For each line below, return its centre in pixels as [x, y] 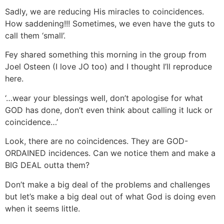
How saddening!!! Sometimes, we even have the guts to [110, 23]
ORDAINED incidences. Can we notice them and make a [110, 153]
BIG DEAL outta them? [47, 165]
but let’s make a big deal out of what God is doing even [110, 196]
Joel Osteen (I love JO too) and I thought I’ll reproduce [108, 67]
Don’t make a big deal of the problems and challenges [107, 184]
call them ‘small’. [35, 35]
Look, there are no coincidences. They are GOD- [96, 141]
